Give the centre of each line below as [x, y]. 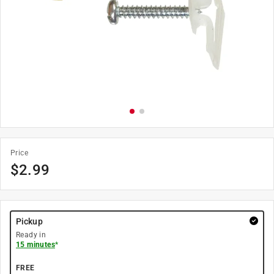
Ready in [31, 235]
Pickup [29, 221]
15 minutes [35, 245]
